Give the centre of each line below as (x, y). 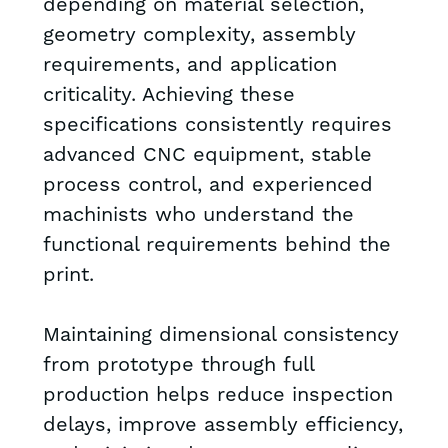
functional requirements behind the (216, 245)
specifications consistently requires (217, 125)
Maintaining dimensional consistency (220, 335)
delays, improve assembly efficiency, (222, 425)
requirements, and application (189, 65)
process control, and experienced (207, 185)
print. (68, 275)
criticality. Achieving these (168, 95)
